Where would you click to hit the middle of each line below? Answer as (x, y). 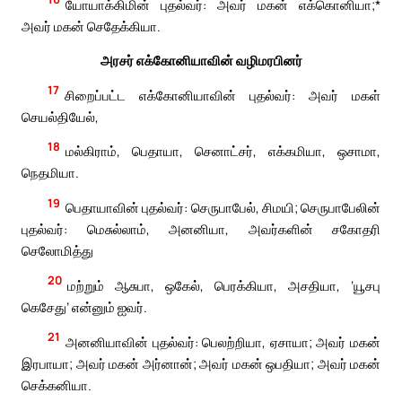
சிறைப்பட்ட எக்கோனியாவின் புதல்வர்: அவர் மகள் (223, 95)
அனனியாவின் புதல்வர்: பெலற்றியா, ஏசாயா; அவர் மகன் (223, 341)
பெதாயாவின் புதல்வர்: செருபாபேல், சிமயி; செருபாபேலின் (223, 208)
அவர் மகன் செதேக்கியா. (91, 26)
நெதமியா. (50, 173)
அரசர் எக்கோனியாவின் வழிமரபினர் (201, 60)
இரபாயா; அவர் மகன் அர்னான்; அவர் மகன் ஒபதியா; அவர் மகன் (201, 363)
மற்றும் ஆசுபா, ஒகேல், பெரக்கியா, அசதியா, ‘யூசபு (224, 285)
